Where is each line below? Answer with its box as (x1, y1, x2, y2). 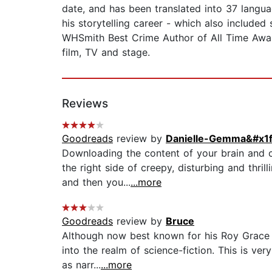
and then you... (62, 176, 131, 189)
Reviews (62, 97, 108, 111)
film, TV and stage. (62, 46, 150, 59)
